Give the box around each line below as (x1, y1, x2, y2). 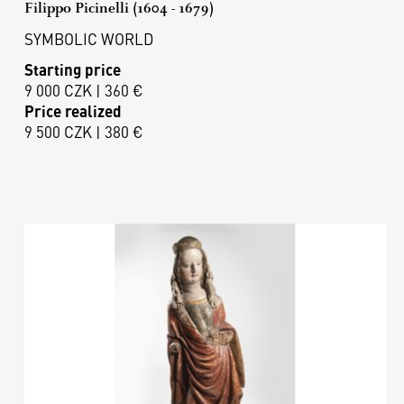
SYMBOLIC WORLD (23, 27, 153, 50)
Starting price (23, 58, 121, 80)
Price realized (23, 99, 122, 122)
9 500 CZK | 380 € (23, 120, 143, 142)
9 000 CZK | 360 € (23, 78, 143, 101)
